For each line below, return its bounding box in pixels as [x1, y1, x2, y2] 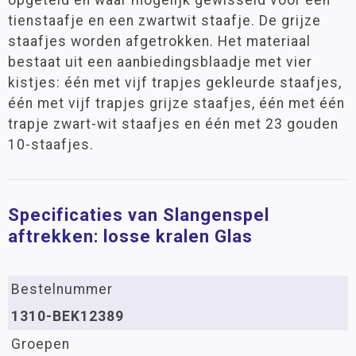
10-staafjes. [8, 137, 94, 153]
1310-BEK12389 [11, 308, 124, 324]
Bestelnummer [11, 281, 113, 297]
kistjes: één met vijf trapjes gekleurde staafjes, [8, 75, 342, 91]
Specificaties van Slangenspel [8, 205, 269, 225]
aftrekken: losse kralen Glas [8, 226, 253, 246]
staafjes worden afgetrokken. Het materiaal [8, 33, 311, 49]
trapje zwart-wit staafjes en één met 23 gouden [8, 116, 339, 132]
